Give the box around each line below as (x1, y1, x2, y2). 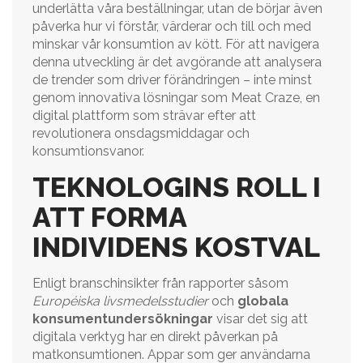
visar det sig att (213, 311, 308, 327)
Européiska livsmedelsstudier (32, 293, 208, 309)
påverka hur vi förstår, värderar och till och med (32, 19, 311, 34)
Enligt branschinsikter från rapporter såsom (32, 275, 288, 291)
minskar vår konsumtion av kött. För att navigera (32, 36, 319, 52)
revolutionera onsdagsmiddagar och (32, 126, 250, 141)
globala (237, 293, 288, 309)
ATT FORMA (32, 201, 186, 233)
